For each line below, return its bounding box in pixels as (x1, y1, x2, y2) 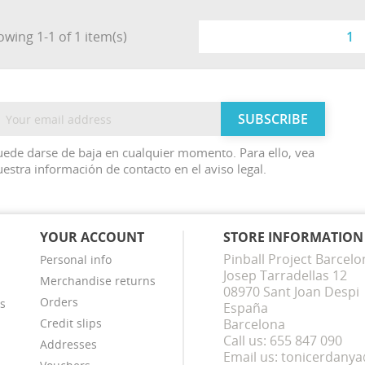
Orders (39, 294, 78, 310)
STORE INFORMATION (222, 228, 363, 246)
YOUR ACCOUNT (39, 228, 144, 246)
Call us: (222, 332, 270, 350)
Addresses (39, 336, 97, 352)
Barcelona (222, 315, 285, 333)
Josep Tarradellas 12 (222, 266, 347, 284)
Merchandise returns (39, 273, 156, 288)
